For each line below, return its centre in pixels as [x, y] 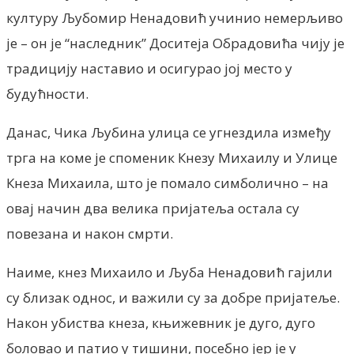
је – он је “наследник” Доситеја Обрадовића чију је [175, 43]
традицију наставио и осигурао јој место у [149, 68]
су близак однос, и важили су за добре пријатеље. [173, 297]
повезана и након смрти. [90, 233]
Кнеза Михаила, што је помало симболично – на [168, 183]
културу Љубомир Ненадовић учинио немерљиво [175, 17]
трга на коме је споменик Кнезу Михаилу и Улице [172, 157]
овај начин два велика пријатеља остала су [153, 208]
